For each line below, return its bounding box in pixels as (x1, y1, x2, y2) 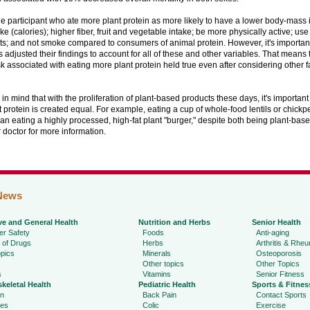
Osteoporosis (255, 249, 302, 258)
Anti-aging (255, 228, 289, 237)
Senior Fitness (255, 270, 304, 279)
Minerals (142, 249, 171, 258)
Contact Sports (255, 291, 307, 300)
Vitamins (142, 270, 171, 279)
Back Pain (142, 291, 176, 300)
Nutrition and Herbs (138, 218, 210, 227)
